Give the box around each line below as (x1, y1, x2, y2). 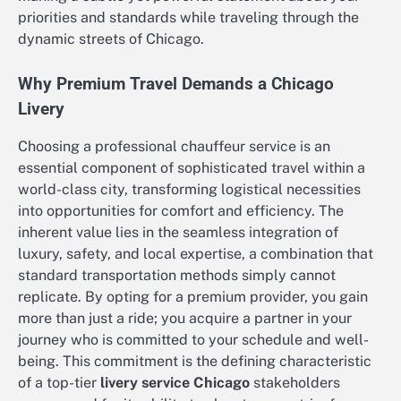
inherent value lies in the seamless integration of (18, 224, 338, 242)
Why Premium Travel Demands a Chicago (18, 74, 334, 95)
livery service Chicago (100, 374, 250, 392)
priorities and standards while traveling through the (18, 9, 359, 27)
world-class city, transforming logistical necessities (18, 181, 361, 199)
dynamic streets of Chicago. (18, 30, 204, 48)
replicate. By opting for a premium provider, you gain (18, 288, 368, 306)
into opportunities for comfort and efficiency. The (18, 202, 344, 220)
